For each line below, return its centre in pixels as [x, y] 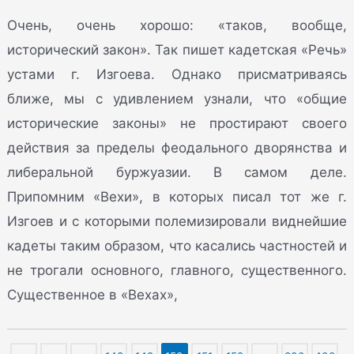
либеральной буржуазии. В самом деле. [177, 172]
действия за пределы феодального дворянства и [177, 147]
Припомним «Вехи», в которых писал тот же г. [177, 196]
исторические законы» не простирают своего [177, 123]
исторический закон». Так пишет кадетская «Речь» [177, 49]
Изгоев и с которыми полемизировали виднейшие [177, 221]
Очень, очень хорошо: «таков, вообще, [177, 25]
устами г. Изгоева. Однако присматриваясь [177, 74]
